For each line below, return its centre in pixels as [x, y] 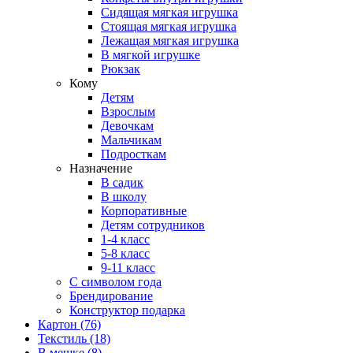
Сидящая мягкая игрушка [169, 12]
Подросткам [134, 154]
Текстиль [64, 338]
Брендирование [111, 296]
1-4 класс [125, 239]
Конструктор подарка [127, 310]
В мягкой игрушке [150, 55]
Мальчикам [131, 140]
